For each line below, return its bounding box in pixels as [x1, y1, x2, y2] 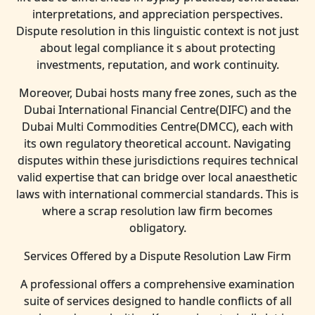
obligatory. [129, 220, 186, 236]
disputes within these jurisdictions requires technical [17, 153, 298, 168]
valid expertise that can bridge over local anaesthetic [18, 169, 297, 185]
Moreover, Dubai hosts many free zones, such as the [18, 85, 297, 101]
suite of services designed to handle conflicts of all [23, 293, 292, 309]
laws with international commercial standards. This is [16, 186, 299, 202]
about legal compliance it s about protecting [39, 40, 276, 56]
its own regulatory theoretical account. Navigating [24, 136, 291, 151]
